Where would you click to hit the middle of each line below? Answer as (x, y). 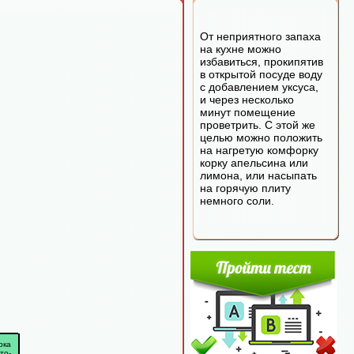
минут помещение (248, 112)
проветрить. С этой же (258, 125)
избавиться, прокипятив (262, 62)
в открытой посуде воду (261, 74)
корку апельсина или (254, 163)
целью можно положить (261, 137)
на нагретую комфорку (259, 150)
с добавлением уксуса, (259, 87)
